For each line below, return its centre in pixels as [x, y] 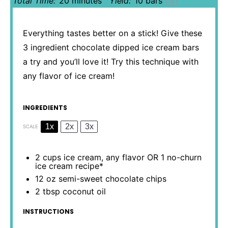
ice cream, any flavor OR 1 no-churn [131, 157]
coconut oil [83, 191]
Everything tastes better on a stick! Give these [112, 33]
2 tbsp [48, 191]
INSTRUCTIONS [48, 211]
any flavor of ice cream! [69, 76]
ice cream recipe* [69, 166]
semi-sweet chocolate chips [111, 179]
